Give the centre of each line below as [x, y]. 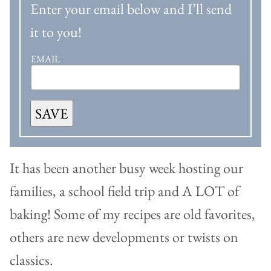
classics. [31, 260]
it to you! [56, 32]
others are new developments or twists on [124, 237]
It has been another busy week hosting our [126, 168]
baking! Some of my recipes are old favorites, [132, 214]
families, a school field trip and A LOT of [125, 191]
